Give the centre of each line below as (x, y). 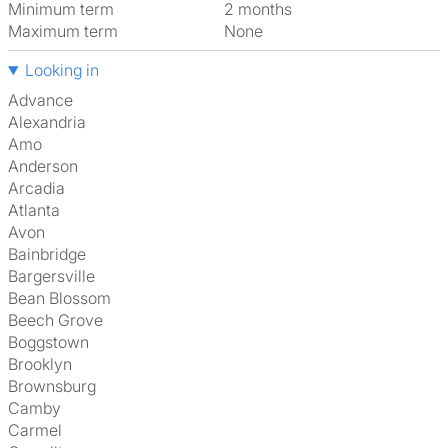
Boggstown (53, 342)
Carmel (41, 430)
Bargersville (56, 276)
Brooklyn (45, 364)
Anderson (48, 166)
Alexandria (52, 122)
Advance (46, 100)
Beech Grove (60, 320)
